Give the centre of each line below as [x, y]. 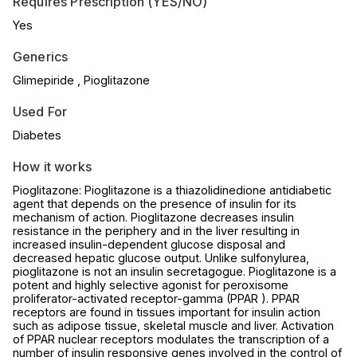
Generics [41, 57]
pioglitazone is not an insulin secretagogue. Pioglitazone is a [175, 272]
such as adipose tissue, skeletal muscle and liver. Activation [173, 326]
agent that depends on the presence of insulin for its [155, 204]
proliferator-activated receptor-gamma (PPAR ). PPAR [156, 299]
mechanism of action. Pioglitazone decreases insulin [153, 218]
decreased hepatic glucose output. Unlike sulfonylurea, [161, 258]
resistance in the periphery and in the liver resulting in [156, 231]
